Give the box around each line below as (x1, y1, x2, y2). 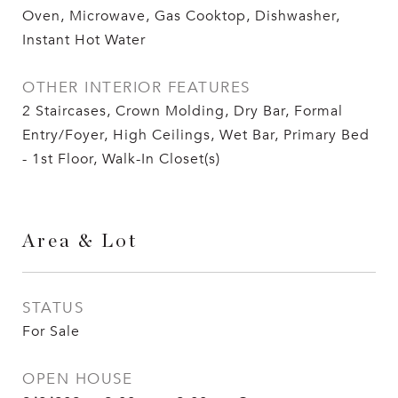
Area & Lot (22, 232, 138, 251)
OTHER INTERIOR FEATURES (22, 78, 251, 98)
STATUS (22, 298, 84, 318)
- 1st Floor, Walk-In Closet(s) (22, 150, 220, 169)
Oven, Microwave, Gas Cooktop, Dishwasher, (22, 7, 340, 26)
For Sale (22, 322, 80, 341)
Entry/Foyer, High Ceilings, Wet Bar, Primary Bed (22, 126, 370, 145)
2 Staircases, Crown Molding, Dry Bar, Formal (22, 102, 343, 121)
